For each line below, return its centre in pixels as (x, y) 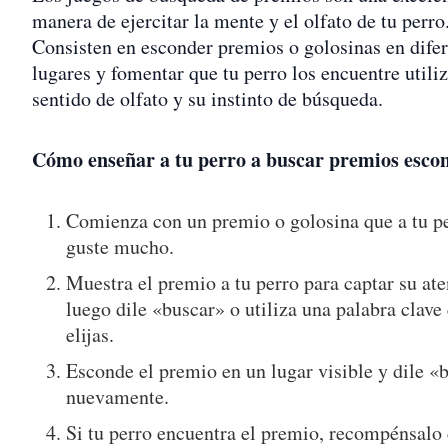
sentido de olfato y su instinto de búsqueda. (207, 99)
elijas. (90, 335)
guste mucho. (120, 247)
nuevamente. (118, 397)
